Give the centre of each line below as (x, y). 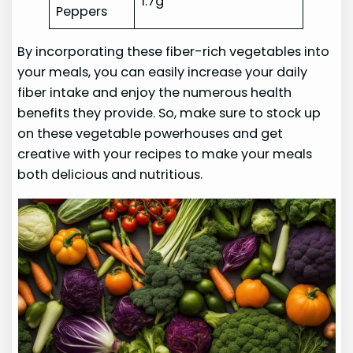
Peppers (82, 11)
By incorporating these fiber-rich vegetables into (174, 52)
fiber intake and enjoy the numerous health (155, 93)
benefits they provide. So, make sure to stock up (169, 113)
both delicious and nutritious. (110, 175)
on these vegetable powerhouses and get (150, 134)
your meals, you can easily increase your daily (163, 72)
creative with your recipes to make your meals (165, 154)
